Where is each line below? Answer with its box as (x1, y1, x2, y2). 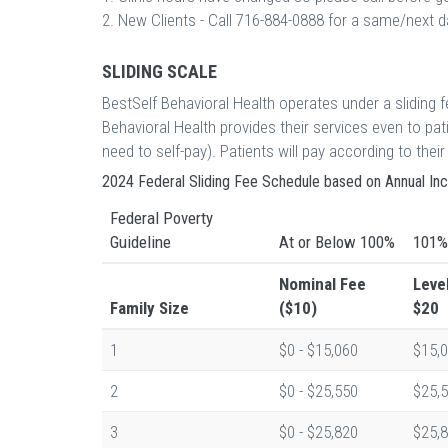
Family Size (110, 298, 189, 318)
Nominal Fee (279, 274, 366, 294)
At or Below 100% (279, 232, 395, 252)
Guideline (110, 232, 171, 252)
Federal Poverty (110, 208, 213, 228)
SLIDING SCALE (102, 61, 217, 82)
